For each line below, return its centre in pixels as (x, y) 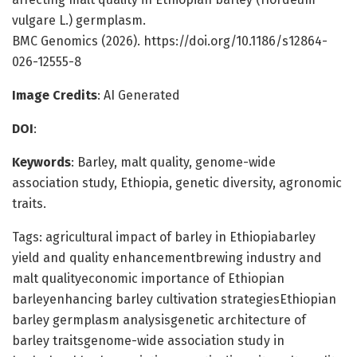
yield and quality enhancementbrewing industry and (167, 257)
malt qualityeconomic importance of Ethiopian (148, 278)
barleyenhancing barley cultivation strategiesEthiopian (174, 299)
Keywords (41, 162)
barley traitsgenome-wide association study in (148, 340)
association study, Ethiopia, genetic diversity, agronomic (177, 182)
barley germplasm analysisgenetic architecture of (159, 320)
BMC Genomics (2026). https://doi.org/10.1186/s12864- (170, 41)
